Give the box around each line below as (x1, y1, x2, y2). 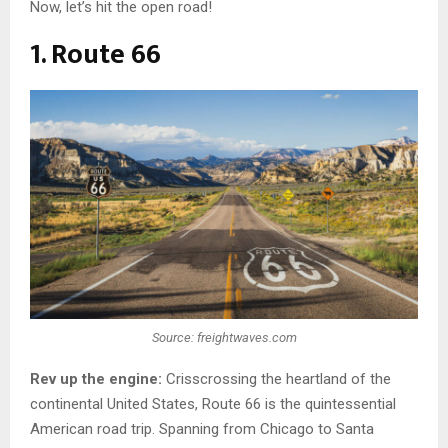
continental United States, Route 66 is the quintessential (30, 394, 396, 413)
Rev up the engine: (30, 369, 162, 388)
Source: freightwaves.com (151, 330, 297, 346)
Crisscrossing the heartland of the (162, 369, 391, 388)
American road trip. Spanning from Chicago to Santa (30, 419, 374, 438)
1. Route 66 (30, 31, 161, 78)
